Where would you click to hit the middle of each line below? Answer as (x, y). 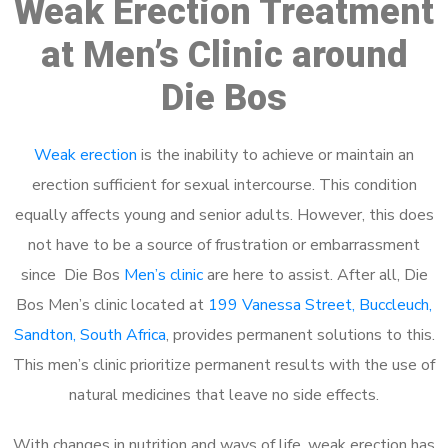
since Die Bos (72, 274)
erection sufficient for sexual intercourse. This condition (224, 184)
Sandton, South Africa (89, 334)
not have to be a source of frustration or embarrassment (224, 244)
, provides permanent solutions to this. (300, 334)
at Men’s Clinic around (224, 54)
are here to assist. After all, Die (315, 274)
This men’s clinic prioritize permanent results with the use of (224, 364)
